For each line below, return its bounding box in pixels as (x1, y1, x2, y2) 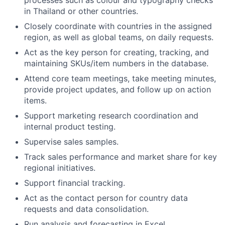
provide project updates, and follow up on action (24, 84, 211, 95)
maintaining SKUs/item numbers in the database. (24, 58, 208, 69)
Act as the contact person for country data (24, 193, 188, 203)
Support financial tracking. (24, 178, 125, 188)
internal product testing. (24, 122, 116, 132)
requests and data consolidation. (24, 204, 149, 214)
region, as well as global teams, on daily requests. (24, 32, 213, 43)
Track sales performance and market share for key (24, 152, 217, 162)
